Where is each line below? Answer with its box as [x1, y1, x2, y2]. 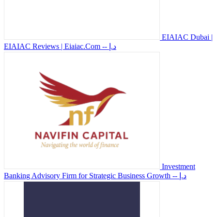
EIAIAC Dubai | [162, 32, 213, 41]
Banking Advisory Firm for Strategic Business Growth [4, 171, 170, 180]
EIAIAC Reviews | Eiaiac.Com [4, 42, 100, 50]
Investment [162, 162, 195, 170]
